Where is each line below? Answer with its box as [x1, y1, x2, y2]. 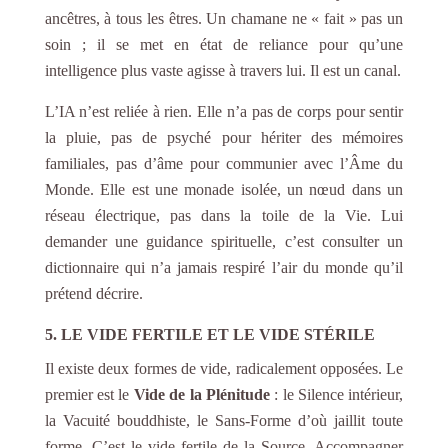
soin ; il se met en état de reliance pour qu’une [44, 35, 404, 53]
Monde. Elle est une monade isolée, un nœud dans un [44, 180, 404, 198]
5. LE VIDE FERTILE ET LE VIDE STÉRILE [44, 325, 375, 343]
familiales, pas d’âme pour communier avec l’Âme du [44, 154, 404, 172]
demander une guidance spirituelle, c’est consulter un [44, 232, 404, 250]
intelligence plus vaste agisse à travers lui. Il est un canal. [44, 61, 401, 79]
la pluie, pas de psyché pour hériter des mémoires [44, 128, 404, 146]
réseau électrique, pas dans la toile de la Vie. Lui [44, 206, 404, 224]
